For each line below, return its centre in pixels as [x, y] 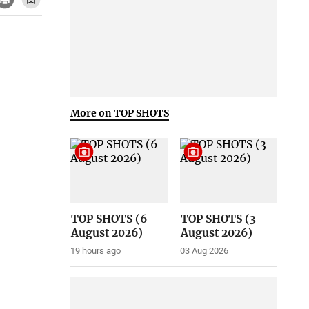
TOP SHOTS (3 [218, 219]
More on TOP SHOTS [120, 113]
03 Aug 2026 [204, 251]
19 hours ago [96, 251]
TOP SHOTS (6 [109, 219]
